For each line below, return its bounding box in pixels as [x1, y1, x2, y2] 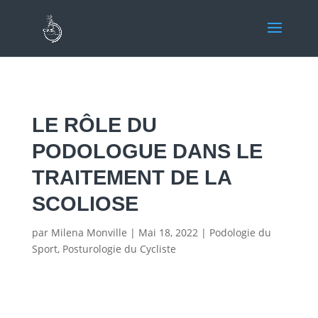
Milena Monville [50, 226, 127, 239]
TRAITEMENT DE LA [31, 166, 231, 189]
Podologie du [209, 226, 271, 239]
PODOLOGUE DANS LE [31, 140, 263, 163]
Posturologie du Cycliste [62, 242, 176, 256]
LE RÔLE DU [31, 114, 157, 136]
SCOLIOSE [31, 192, 138, 215]
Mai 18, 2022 [138, 226, 198, 239]
